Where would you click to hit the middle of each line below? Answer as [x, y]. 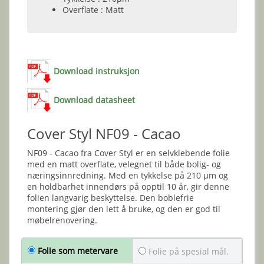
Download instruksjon [97, 71]
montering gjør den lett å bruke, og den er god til [124, 209]
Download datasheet [94, 100]
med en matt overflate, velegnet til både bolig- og [124, 164]
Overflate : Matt [93, 10]
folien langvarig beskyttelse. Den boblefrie [110, 198]
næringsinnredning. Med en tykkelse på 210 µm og [128, 175]
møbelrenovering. [62, 220]
